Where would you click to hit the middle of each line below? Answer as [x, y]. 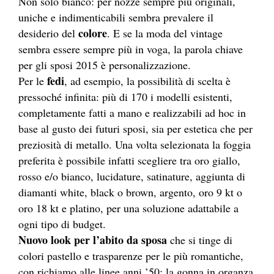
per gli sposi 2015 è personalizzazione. [105, 65]
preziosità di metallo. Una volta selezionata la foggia [135, 144]
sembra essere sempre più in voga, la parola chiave [131, 49]
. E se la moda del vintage [165, 33]
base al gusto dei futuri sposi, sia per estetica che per [135, 128]
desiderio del [48, 33]
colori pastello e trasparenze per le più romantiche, [131, 255]
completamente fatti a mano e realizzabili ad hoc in [132, 112]
